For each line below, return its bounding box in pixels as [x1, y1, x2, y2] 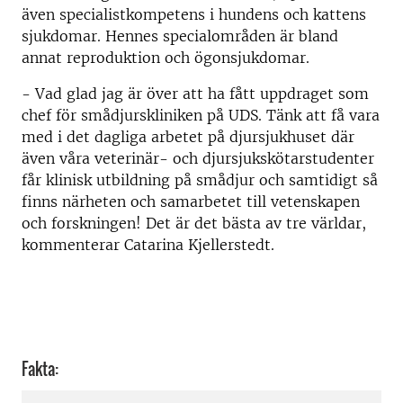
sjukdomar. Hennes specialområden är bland [22, 27, 338, 45]
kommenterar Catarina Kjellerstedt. [22, 236, 274, 254]
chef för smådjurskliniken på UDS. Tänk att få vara [22, 106, 380, 124]
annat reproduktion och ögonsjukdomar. [22, 49, 309, 67]
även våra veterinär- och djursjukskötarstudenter [22, 149, 374, 167]
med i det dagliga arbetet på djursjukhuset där [22, 128, 354, 146]
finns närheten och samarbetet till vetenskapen [22, 193, 360, 210]
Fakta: [22, 357, 58, 381]
